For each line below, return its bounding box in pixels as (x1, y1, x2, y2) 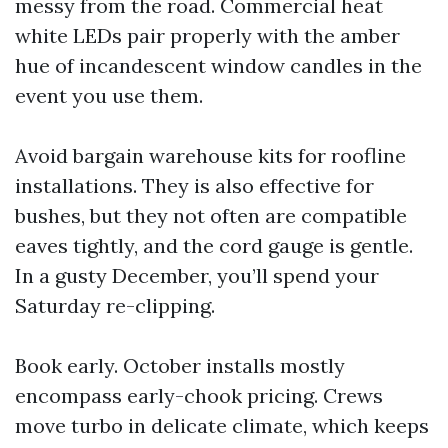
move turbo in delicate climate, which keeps (15, 413, 429, 439)
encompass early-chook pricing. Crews (15, 383, 383, 409)
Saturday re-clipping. (15, 293, 215, 319)
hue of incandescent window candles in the (15, 53, 422, 79)
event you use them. (15, 83, 203, 109)
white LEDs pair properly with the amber (15, 23, 400, 49)
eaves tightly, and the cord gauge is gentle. (15, 233, 413, 259)
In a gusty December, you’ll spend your (15, 263, 379, 289)
